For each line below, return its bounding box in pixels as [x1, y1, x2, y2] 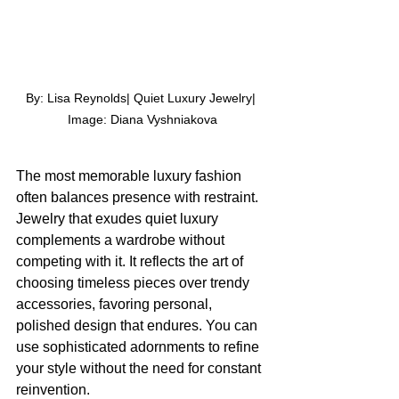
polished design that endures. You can [16, 317, 261, 333]
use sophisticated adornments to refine [16, 338, 263, 354]
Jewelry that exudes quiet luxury [16, 210, 222, 226]
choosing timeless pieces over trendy [16, 274, 253, 290]
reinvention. [16, 381, 90, 397]
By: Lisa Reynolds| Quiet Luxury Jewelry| [26, 90, 259, 105]
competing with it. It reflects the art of [16, 253, 247, 269]
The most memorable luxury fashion [16, 167, 245, 183]
